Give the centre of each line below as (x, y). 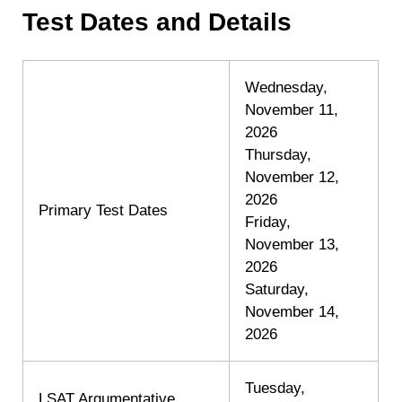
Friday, (268, 223)
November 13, (293, 245)
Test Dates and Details (157, 22)
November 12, (293, 178)
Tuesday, (275, 389)
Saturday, (277, 290)
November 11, (292, 110)
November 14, (293, 312)
